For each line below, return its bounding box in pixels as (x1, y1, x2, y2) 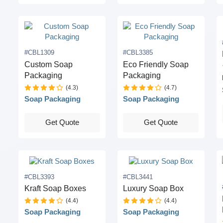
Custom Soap (24, 60, 73, 69)
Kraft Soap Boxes (24, 184, 86, 193)
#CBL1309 (24, 49, 54, 57)
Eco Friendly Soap (123, 60, 189, 69)
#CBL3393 (24, 173, 54, 181)
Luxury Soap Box (123, 184, 184, 193)
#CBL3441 (123, 173, 153, 181)
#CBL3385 (123, 49, 153, 57)
